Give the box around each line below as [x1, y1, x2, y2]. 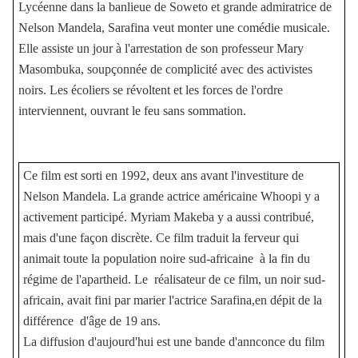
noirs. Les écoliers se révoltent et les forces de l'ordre [18, 82, 283, 97]
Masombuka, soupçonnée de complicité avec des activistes [18, 62, 312, 76]
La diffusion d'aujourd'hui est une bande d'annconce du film [23, 334, 325, 348]
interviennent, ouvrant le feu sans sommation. [18, 103, 246, 117]
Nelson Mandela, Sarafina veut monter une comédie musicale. [18, 20, 330, 34]
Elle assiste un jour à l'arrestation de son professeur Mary [18, 41, 304, 55]
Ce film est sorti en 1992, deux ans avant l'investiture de [23, 168, 304, 182]
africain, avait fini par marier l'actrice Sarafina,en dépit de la [23, 292, 323, 307]
